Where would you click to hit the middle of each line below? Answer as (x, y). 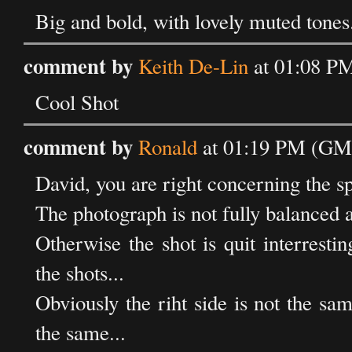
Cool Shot (77, 102)
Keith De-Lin (193, 66)
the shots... (80, 273)
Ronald (168, 147)
